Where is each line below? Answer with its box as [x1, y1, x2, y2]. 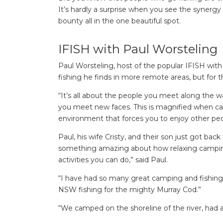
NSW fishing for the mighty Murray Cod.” [58, 185, 201, 194]
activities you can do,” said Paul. [58, 155, 168, 164]
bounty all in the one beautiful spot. [58, 16, 181, 26]
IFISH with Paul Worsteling [58, 41, 218, 56]
